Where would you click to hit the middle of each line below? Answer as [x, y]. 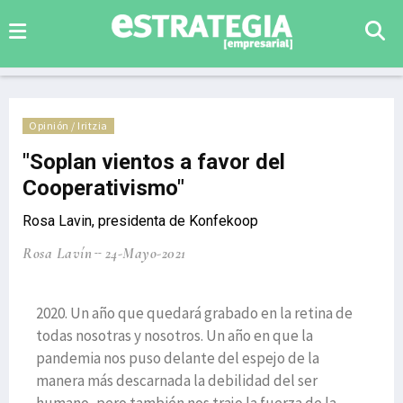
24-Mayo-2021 [145, 253]
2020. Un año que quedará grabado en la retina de [194, 313]
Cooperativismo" [103, 188]
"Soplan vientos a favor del [154, 162]
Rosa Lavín [57, 253]
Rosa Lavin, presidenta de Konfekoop [140, 221]
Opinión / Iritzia [68, 125]
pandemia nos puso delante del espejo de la [178, 358]
